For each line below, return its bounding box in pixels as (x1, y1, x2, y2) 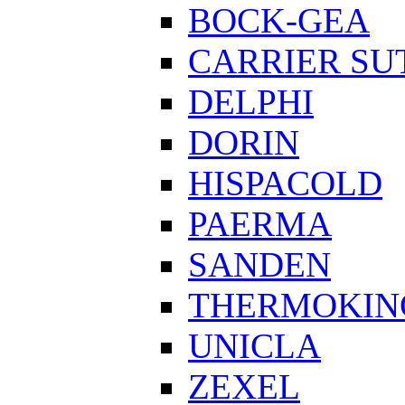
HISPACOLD (188, 164, 382, 203)
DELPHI (188, 82, 314, 122)
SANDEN (188, 245, 331, 285)
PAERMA (188, 204, 332, 244)
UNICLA (188, 326, 321, 366)
